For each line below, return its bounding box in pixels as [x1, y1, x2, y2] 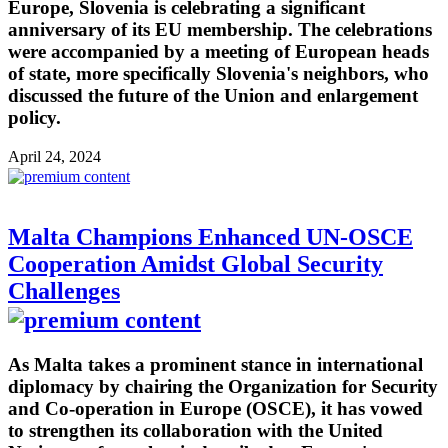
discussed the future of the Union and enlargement [8, 85, 418, 107]
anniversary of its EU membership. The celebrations [8, 19, 432, 41]
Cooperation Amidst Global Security [8, 250, 383, 277]
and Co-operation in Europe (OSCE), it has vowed [8, 397, 423, 419]
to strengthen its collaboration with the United [8, 419, 383, 441]
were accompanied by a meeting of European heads [8, 41, 429, 63]
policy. [8, 107, 61, 129]
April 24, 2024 [8, 147, 101, 165]
